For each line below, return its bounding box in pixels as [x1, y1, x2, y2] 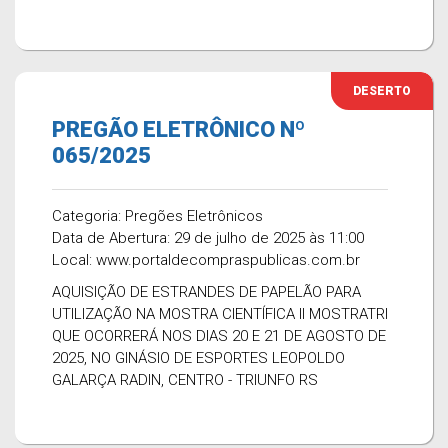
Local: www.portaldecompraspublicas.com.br [52, 251, 360, 269]
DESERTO [353, 84, 411, 98]
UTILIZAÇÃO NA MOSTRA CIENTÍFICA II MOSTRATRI [52, 305, 388, 323]
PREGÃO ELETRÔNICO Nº [52, 117, 305, 142]
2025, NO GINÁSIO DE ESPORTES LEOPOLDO [52, 349, 345, 367]
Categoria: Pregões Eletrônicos [52, 207, 263, 225]
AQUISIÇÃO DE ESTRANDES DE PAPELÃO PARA [52, 283, 361, 301]
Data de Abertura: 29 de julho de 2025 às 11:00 [52, 229, 364, 247]
